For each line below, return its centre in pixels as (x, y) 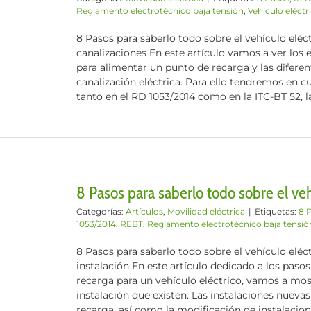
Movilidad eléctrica (206, 211)
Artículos (144, 211)
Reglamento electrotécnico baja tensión (160, 11)
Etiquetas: (277, 211)
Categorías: (101, 211)
